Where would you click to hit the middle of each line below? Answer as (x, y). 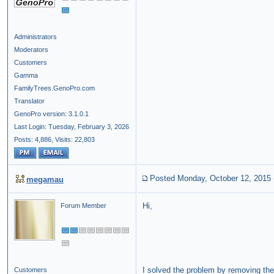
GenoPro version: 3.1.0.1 (51, 114)
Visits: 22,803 (75, 140)
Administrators (35, 37)
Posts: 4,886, (34, 140)
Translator (29, 101)
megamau (45, 180)
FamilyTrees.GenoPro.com (54, 88)
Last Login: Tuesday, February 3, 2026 (72, 127)
